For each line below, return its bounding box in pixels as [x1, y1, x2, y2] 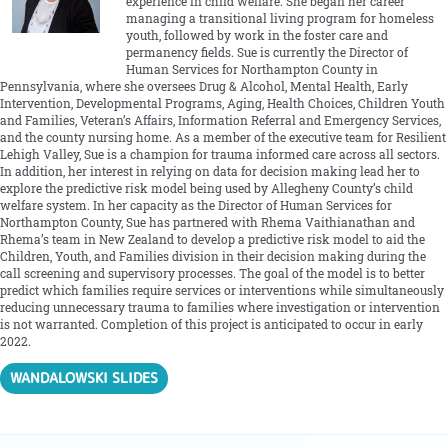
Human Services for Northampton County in [125, 61, 378, 77]
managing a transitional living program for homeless [125, 10, 434, 26]
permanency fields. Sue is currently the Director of [125, 44, 408, 60]
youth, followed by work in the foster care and [125, 27, 388, 43]
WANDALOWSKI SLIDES [10, 368, 159, 388]
